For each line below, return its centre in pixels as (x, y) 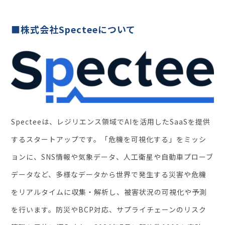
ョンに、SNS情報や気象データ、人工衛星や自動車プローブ (113, 157)
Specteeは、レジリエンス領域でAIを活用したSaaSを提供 (111, 122)
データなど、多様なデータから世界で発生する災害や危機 (109, 175)
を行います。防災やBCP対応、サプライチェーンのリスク (109, 210)
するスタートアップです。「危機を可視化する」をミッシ (109, 139)
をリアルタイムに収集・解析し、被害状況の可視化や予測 (109, 192)
